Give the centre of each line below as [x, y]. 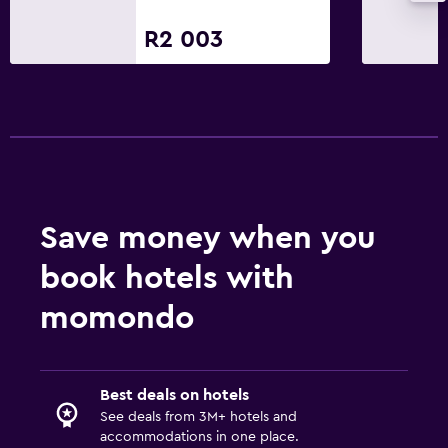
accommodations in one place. [199, 436]
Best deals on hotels [174, 394]
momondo [117, 317]
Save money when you [208, 237]
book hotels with [167, 277]
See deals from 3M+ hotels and [198, 416]
